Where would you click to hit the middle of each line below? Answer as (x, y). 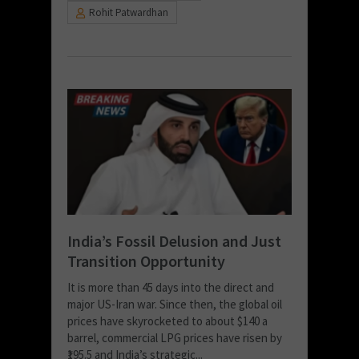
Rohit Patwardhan (129, 13)
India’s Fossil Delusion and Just (174, 241)
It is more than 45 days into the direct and (171, 288)
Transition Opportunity (146, 261)
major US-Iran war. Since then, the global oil (175, 305)
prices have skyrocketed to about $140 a (167, 321)
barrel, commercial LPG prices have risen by (175, 338)
